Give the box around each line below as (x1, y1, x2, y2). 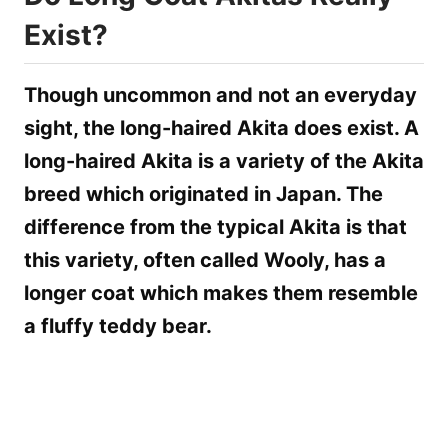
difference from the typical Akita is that (24, 214, 407, 239)
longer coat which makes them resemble (24, 280, 418, 305)
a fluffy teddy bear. (24, 313, 212, 338)
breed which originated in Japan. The (24, 181, 383, 206)
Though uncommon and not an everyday (24, 82, 417, 107)
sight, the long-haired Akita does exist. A (24, 115, 419, 140)
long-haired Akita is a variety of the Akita (24, 148, 424, 173)
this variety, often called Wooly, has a (24, 247, 386, 272)
